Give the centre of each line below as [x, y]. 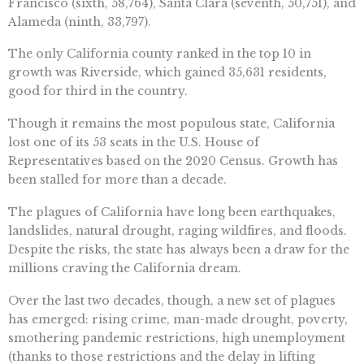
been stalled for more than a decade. [117, 180]
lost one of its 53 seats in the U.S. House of [134, 143]
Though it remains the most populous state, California [171, 124]
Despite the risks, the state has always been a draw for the [179, 249]
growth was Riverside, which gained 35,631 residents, [167, 73]
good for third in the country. [98, 91]
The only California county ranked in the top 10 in [160, 54]
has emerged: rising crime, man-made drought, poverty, [178, 319]
